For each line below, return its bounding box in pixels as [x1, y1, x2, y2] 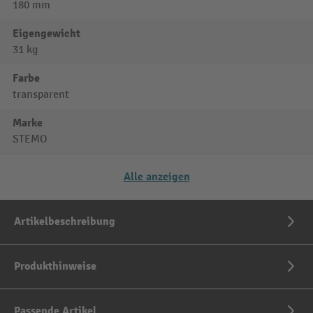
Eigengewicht [13, 27, 80, 41]
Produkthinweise [14, 259, 96, 274]
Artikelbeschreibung [14, 214, 115, 229]
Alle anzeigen [123, 170, 190, 184]
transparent [13, 88, 69, 102]
